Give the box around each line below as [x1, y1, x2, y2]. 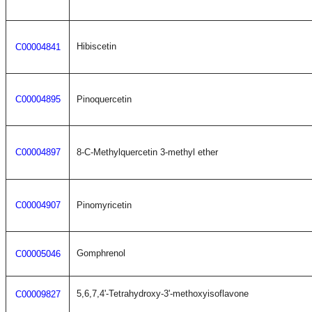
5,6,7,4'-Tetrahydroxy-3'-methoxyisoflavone [77, 288, 249, 299]
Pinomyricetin [77, 200, 132, 210]
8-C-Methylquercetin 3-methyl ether [77, 147, 218, 157]
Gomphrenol [77, 248, 125, 258]
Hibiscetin [77, 41, 116, 52]
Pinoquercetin [77, 94, 132, 104]
